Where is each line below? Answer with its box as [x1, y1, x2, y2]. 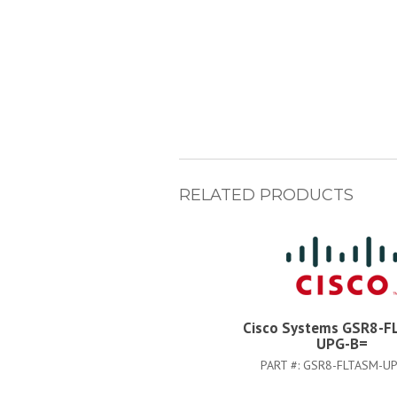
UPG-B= [315, 334, 368, 354]
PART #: [260, 357, 303, 373]
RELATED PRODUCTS [179, 185, 354, 205]
